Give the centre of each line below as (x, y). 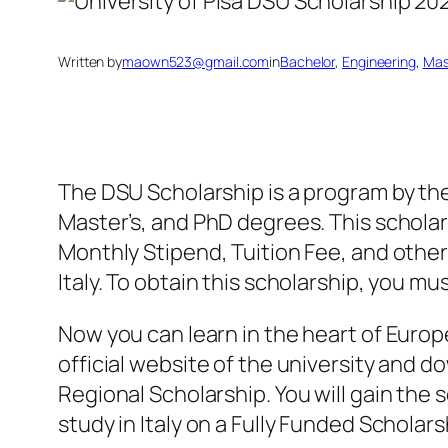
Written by (90, 62)
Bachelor (308, 62)
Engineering (379, 62)
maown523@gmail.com (196, 62)
